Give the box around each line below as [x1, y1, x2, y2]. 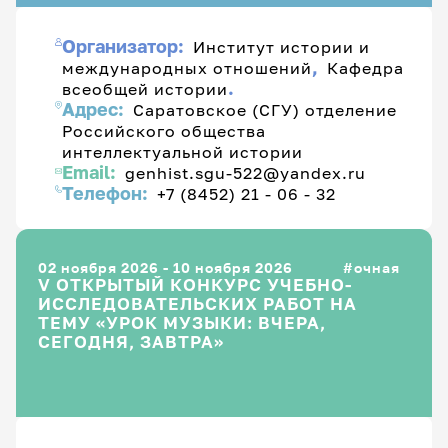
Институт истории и [193, 37, 371, 57]
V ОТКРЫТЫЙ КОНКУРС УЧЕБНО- [38, 274, 352, 295]
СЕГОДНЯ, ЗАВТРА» [38, 331, 224, 352]
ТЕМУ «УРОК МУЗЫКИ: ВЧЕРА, [38, 312, 97, 333]
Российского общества [62, 121, 267, 141]
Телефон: [62, 183, 153, 205]
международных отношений [62, 58, 313, 78]
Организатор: [62, 36, 189, 58]
